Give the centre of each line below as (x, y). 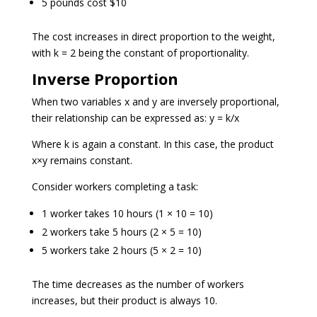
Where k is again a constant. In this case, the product (152, 144)
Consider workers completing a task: (115, 186)
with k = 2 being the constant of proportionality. (140, 52)
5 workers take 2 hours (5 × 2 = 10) (121, 250)
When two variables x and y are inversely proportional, (155, 101)
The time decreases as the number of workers (138, 284)
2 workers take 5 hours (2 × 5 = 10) (121, 231)
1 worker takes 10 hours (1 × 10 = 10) (127, 213)
